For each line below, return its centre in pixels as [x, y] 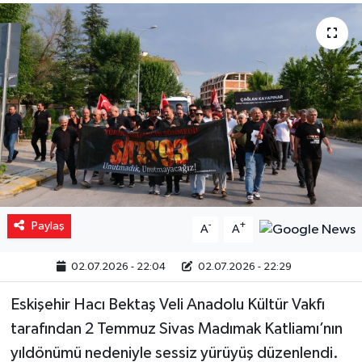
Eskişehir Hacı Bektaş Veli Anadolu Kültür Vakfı [167, 304]
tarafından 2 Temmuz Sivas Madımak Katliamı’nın [176, 328]
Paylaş [48, 225]
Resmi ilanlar [85, 70]
